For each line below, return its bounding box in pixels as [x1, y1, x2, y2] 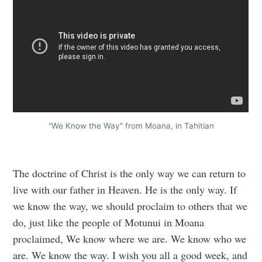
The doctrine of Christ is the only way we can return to [13, 166, 246, 180]
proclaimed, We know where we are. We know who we [13, 231, 247, 246]
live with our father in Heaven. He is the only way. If [13, 182, 237, 196]
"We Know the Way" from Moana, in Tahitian [48, 121, 214, 131]
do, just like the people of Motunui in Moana [13, 215, 205, 229]
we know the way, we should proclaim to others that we [13, 198, 248, 213]
